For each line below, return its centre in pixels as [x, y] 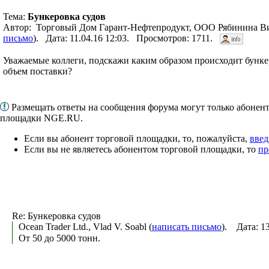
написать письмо [187, 226]
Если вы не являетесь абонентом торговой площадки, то [141, 149]
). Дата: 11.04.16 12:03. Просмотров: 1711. [126, 38]
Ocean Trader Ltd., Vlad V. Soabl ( [85, 226]
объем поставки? [38, 71]
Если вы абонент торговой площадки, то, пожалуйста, [137, 138]
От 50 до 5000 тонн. [59, 238]
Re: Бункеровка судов [56, 216]
